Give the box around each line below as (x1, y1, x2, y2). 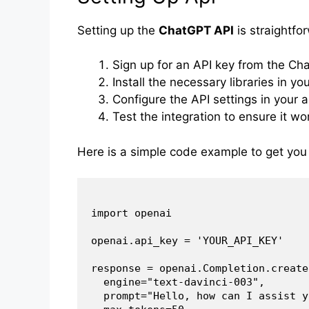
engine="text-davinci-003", (91, 276, 265, 289)
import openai (91, 207, 172, 220)
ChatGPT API (159, 23, 234, 37)
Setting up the (77, 23, 159, 37)
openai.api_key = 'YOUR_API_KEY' (91, 235, 283, 248)
